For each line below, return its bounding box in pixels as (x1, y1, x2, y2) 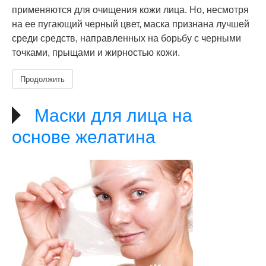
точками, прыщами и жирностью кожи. (12, 47, 180, 58)
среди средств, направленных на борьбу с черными (12, 33, 241, 43)
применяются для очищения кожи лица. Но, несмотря (12, 5, 249, 15)
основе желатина (12, 127, 156, 147)
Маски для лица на (34, 106, 192, 125)
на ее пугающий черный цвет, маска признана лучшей (12, 19, 249, 29)
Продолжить (20, 73, 65, 84)
